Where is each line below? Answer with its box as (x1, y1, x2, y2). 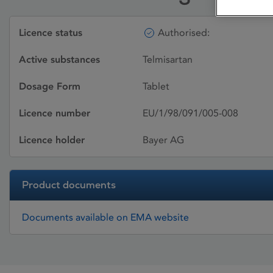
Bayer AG (143, 134, 184, 146)
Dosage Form (19, 80, 80, 92)
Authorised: (158, 27, 210, 38)
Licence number (19, 107, 90, 119)
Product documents (22, 179, 116, 191)
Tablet (143, 80, 169, 92)
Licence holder (19, 134, 85, 146)
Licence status (19, 27, 82, 38)
